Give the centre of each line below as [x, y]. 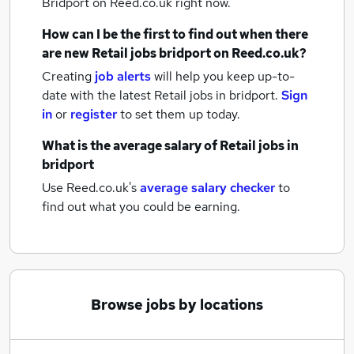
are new [67, 53]
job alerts [123, 76]
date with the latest [96, 95]
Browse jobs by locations [177, 305]
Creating [67, 76]
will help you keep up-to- [224, 76]
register [94, 114]
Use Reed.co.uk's [89, 188]
